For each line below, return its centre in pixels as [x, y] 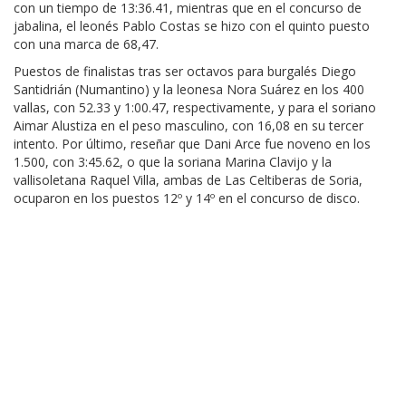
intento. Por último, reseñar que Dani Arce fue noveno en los [192, 144]
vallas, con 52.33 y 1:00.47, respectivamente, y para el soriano [195, 108]
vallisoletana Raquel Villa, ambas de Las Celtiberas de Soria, [188, 180]
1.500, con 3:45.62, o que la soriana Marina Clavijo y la [173, 162]
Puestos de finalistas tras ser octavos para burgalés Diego [185, 72]
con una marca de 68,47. [88, 44]
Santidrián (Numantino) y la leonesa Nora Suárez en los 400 [189, 90]
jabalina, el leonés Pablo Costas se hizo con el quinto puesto [192, 26]
